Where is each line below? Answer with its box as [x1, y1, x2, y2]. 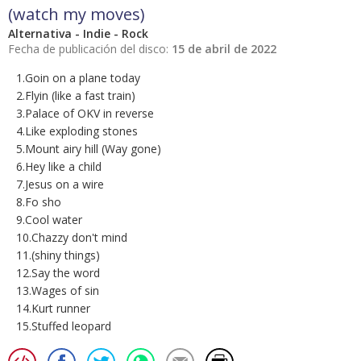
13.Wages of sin [16, 283, 99, 299]
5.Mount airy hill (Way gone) [16, 141, 161, 157]
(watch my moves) [8, 3, 145, 26]
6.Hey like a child [16, 159, 102, 175]
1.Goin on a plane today [16, 70, 140, 86]
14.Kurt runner [16, 301, 90, 317]
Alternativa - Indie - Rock [8, 26, 148, 42]
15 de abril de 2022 [172, 41, 276, 57]
